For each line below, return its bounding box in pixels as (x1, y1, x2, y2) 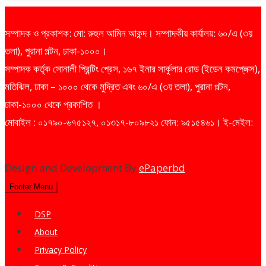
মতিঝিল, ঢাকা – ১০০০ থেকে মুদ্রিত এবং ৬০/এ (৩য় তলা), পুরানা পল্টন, (5, 79, 230, 93)
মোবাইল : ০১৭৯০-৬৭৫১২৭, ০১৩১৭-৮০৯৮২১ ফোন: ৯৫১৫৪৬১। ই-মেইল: (5, 115, 253, 129)
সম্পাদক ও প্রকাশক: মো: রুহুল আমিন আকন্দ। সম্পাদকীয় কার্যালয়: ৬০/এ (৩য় (5, 26, 252, 40)
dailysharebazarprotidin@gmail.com (5, 132, 179, 147)
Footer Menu (9, 182, 53, 191)
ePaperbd (139, 160, 185, 175)
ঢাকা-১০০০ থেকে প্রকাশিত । (5, 97, 102, 111)
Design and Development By (5, 160, 139, 175)
